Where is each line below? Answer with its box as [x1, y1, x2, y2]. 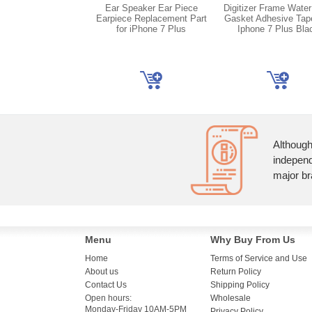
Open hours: [85, 293, 132, 303]
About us [85, 267, 118, 276]
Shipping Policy [210, 280, 270, 290]
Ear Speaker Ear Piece [104, 3, 198, 13]
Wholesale [210, 293, 251, 303]
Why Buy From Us [210, 234, 295, 245]
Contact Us [85, 280, 127, 290]
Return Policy [210, 267, 261, 276]
